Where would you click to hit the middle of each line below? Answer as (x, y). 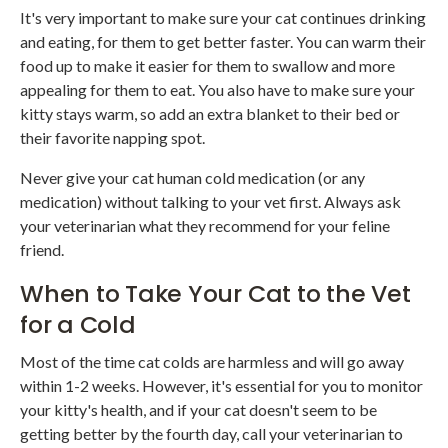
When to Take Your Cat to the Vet (215, 293)
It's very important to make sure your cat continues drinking (223, 17)
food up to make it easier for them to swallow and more (207, 65)
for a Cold (78, 324)
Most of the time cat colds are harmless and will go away (212, 361)
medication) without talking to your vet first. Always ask (210, 201)
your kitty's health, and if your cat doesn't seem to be (198, 409)
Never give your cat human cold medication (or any (192, 177)
